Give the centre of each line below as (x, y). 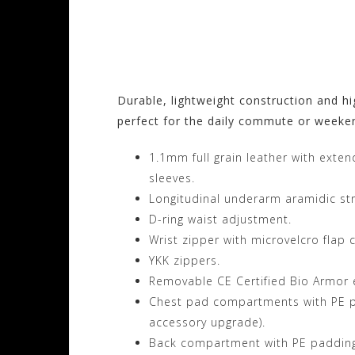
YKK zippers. (185, 260)
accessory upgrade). (207, 322)
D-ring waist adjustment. (220, 219)
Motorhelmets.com (231, 59)
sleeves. (172, 177)
